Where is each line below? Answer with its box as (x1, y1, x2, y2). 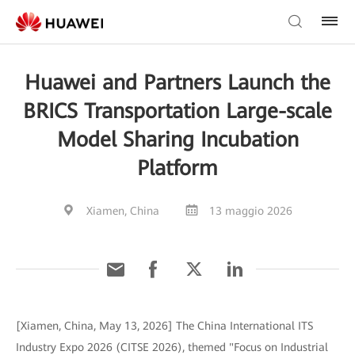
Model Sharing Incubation (56, 128, 299, 151)
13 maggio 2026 (209, 204, 292, 217)
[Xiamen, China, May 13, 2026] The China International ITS (16, 319, 313, 332)
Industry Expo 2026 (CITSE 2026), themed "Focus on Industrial (16, 341, 328, 353)
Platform (137, 156, 218, 180)
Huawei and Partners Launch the (25, 71, 330, 94)
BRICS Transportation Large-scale (23, 99, 332, 123)
